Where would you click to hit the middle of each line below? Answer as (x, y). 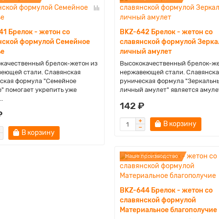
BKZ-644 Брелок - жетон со (166, 190)
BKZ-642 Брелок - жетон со (166, 32)
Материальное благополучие (168, 210)
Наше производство (151, 156)
